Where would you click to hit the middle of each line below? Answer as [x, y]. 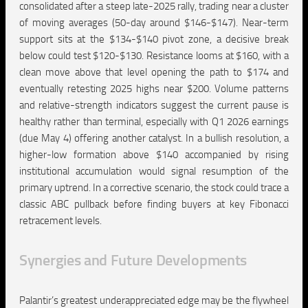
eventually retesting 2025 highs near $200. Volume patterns [154, 89]
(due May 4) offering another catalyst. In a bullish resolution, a [154, 138]
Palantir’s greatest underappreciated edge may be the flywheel [154, 300]
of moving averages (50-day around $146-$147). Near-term [154, 23]
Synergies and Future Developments [133, 260]
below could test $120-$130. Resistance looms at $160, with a [154, 56]
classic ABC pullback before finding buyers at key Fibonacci [154, 204]
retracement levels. [60, 221]
